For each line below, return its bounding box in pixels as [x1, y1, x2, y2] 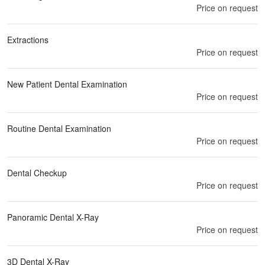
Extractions [7, 33, 49, 46]
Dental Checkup [7, 166, 67, 179]
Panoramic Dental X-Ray [7, 211, 99, 223]
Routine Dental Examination [7, 122, 111, 134]
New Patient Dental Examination [7, 77, 127, 90]
